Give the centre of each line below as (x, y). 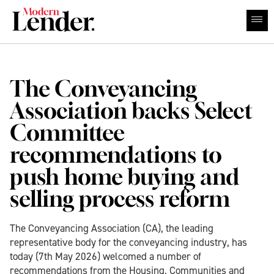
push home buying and (124, 179)
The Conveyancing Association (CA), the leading (112, 228)
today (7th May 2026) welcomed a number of (106, 256)
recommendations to (116, 157)
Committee (67, 135)
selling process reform (120, 201)
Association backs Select (131, 113)
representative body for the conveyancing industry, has (128, 242)
